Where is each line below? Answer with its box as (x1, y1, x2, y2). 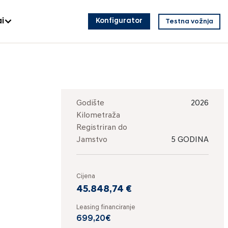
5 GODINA (171, 136, 209, 144)
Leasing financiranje (76, 204, 135, 211)
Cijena (76, 173, 95, 180)
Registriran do (76, 124, 127, 132)
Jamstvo (76, 136, 107, 144)
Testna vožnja (165, 18, 213, 25)
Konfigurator (96, 17, 142, 25)
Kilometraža (76, 111, 120, 120)
